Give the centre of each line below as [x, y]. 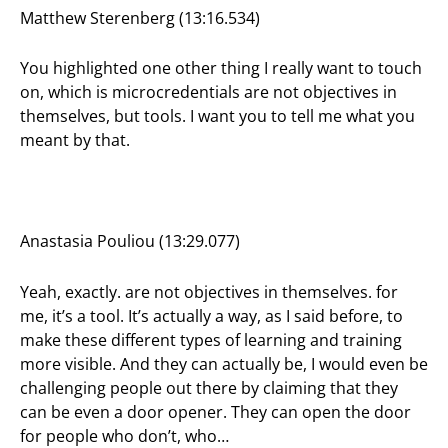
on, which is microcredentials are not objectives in [208, 92]
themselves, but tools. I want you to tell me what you [217, 116]
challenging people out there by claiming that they [209, 387]
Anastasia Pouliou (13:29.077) [130, 241]
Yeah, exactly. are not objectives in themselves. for [209, 291]
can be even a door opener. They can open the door [215, 411]
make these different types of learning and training [211, 339]
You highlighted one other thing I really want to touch [221, 68]
